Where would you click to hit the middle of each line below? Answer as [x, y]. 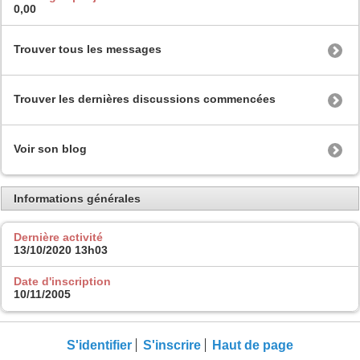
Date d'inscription [62, 282]
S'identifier [99, 345]
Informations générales [77, 199]
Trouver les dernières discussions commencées [145, 99]
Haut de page [253, 345]
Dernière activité [58, 237]
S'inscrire [172, 345]
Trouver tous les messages [88, 49]
